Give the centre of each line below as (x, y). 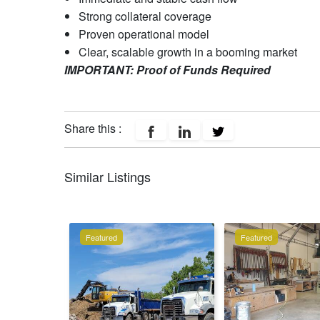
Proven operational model (144, 34)
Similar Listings (107, 176)
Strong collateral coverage (145, 16)
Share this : (94, 128)
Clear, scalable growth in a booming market (187, 52)
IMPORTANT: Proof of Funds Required (167, 70)
